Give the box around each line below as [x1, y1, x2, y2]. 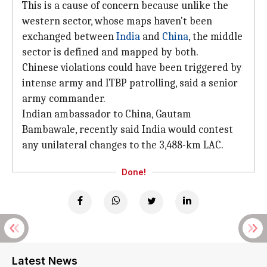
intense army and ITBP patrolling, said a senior [22, 77, 238, 89]
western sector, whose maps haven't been [22, 15, 212, 27]
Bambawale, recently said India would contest [22, 123, 233, 136]
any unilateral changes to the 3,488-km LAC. [22, 139, 223, 151]
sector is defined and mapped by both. [22, 46, 198, 58]
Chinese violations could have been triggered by [22, 61, 242, 74]
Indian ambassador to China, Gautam [22, 108, 191, 120]
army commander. [22, 92, 105, 105]
